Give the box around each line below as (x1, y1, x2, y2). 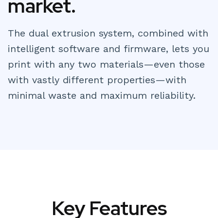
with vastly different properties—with (8, 73, 186, 86)
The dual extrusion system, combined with (8, 27, 208, 39)
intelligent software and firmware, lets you (8, 42, 209, 54)
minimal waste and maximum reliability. (8, 89, 196, 101)
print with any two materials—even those (8, 58, 205, 70)
